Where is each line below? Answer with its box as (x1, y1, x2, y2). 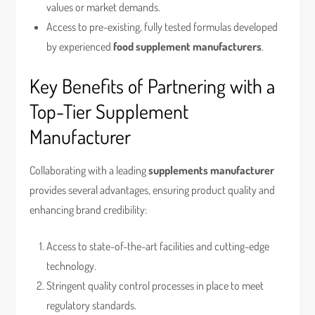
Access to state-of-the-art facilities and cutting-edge (46, 239, 270, 253)
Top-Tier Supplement (30, 98, 189, 124)
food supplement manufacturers (113, 39, 262, 53)
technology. (46, 259, 97, 273)
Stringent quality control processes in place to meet (46, 278, 264, 292)
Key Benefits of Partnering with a (30, 73, 276, 98)
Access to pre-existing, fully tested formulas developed (46, 20, 278, 34)
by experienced (46, 39, 114, 53)
